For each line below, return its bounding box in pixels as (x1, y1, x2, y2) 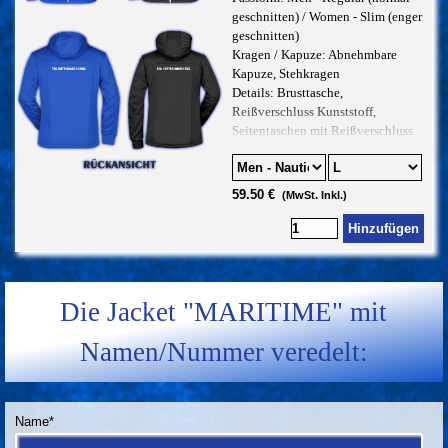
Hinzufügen (347, 221, 419, 236)
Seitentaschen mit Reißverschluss (231, 123, 413, 138)
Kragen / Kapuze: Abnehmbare (231, 47, 397, 62)
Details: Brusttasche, (231, 85, 343, 100)
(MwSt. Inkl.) (281, 189, 347, 201)
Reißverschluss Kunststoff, (231, 104, 376, 119)
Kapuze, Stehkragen (231, 66, 340, 81)
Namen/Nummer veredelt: (79, 337, 368, 367)
